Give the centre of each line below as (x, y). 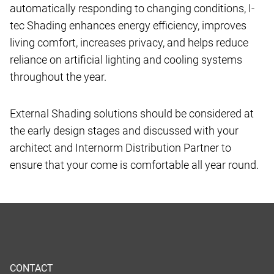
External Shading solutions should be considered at (132, 114)
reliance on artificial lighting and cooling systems (126, 60)
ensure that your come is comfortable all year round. (134, 165)
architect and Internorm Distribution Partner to (120, 148)
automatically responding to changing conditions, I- (132, 9)
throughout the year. (58, 77)
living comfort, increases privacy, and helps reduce (129, 43)
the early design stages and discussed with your (124, 131)
